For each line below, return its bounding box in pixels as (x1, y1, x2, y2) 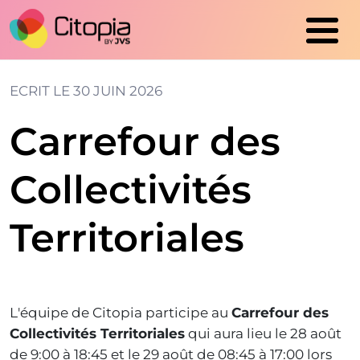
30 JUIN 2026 (73, 83, 162, 99)
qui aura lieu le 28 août (185, 325, 342, 342)
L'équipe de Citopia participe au (10, 305, 231, 321)
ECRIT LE (10, 83, 73, 99)
